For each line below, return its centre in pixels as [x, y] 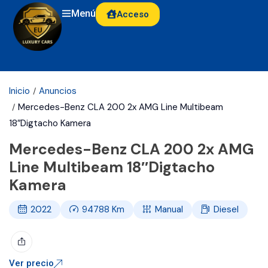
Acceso [133, 14]
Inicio [19, 91]
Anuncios [58, 91]
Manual [169, 209]
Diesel [226, 209]
